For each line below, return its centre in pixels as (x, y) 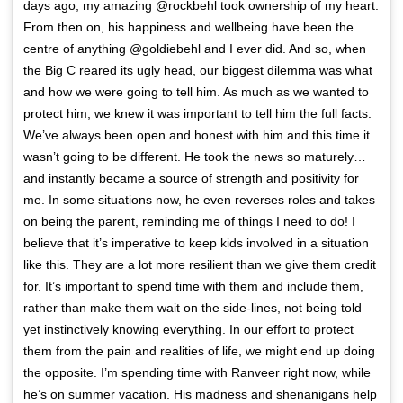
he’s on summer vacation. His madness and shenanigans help (201, 394)
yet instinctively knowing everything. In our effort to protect (189, 329)
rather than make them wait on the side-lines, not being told (193, 307)
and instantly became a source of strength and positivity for (192, 178)
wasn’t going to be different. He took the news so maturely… (195, 156)
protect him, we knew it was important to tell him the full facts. (198, 113)
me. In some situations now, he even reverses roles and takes (200, 199)
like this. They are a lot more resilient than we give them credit (200, 264)
